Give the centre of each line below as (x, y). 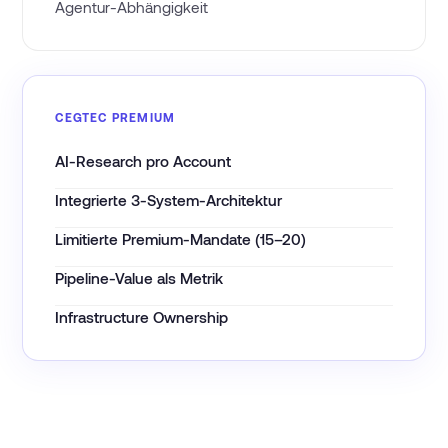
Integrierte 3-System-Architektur (169, 200)
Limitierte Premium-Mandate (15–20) (181, 239)
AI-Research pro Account (143, 161)
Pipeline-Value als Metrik (139, 278)
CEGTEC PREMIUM (115, 117)
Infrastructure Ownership (142, 317)
